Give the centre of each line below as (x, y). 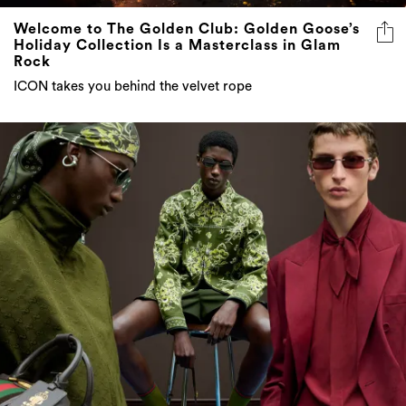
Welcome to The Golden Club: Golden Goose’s (187, 29)
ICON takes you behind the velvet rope (133, 86)
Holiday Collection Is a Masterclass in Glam (177, 45)
